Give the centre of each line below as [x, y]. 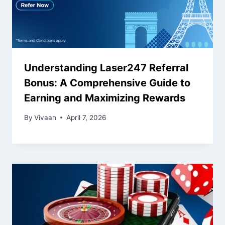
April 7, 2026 [86, 117]
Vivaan [45, 117]
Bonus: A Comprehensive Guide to [107, 83]
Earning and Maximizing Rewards [105, 98]
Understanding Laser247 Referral [106, 68]
